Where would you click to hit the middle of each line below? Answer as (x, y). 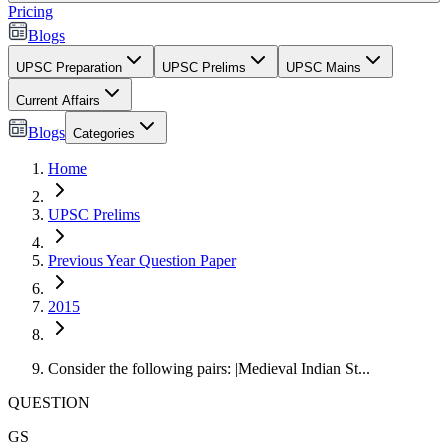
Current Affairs (58, 100)
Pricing (30, 11)
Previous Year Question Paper (142, 260)
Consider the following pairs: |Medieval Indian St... (209, 368)
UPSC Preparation (69, 67)
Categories (104, 133)
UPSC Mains (323, 67)
